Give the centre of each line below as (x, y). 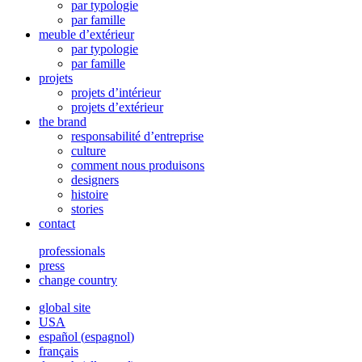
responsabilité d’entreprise (137, 136)
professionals (72, 250)
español (58, 336)
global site (65, 307)
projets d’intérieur (116, 92)
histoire (90, 194)
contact (57, 223)
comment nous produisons (138, 165)
